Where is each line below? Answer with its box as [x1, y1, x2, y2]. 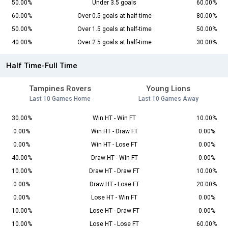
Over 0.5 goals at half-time [77, 12, 152, 20]
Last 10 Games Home [29, 95, 91, 103]
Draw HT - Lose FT [89, 181, 139, 188]
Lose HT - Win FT [91, 194, 137, 202]
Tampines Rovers [28, 84, 91, 94]
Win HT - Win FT [93, 115, 136, 122]
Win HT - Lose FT [91, 141, 137, 149]
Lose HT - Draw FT [89, 207, 139, 215]
